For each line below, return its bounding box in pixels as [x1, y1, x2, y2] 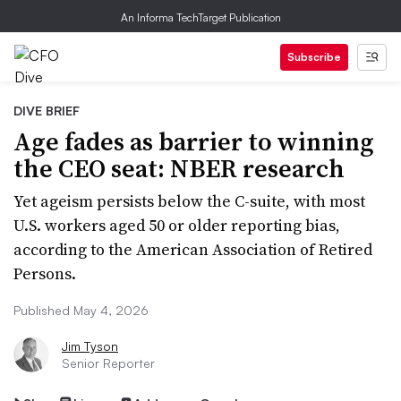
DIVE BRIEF [13, 103, 80, 118]
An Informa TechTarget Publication [120, 11, 281, 24]
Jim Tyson [62, 338, 118, 354]
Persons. [13, 262, 76, 285]
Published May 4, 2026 [13, 303, 149, 318]
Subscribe [287, 50, 341, 64]
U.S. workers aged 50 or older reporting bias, [13, 214, 340, 236]
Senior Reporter [62, 355, 155, 371]
